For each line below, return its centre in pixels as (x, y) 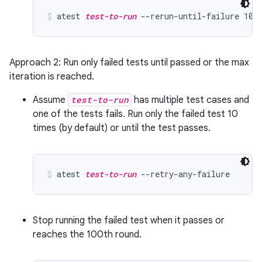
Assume (50, 100)
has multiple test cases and (190, 100)
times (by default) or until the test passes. (122, 128)
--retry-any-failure (183, 174)
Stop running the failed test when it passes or (129, 220)
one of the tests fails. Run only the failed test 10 (135, 114)
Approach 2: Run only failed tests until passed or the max (129, 63)
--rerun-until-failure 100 (197, 16)
